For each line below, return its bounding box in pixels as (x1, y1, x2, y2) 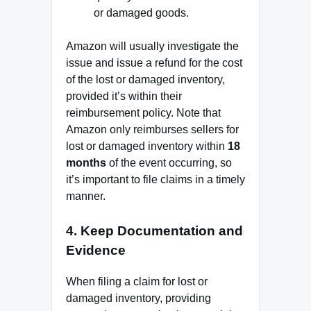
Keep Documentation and (81, 224, 243, 239)
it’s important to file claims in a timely (66, 174, 245, 186)
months (66, 157, 106, 169)
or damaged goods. (94, 7, 189, 19)
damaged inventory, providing (66, 292, 211, 304)
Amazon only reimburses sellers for (66, 124, 239, 136)
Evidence (66, 243, 126, 258)
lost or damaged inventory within (66, 140, 228, 153)
